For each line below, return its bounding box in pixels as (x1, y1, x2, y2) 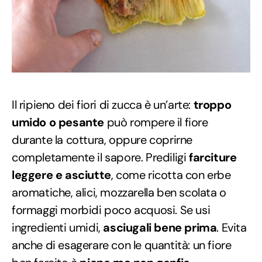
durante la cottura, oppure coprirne (12, 132, 193, 147)
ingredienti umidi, (12, 219, 101, 235)
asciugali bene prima (100, 219, 217, 235)
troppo (191, 96, 232, 112)
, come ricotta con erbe (111, 167, 231, 182)
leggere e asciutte (12, 167, 111, 182)
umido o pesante (12, 114, 104, 130)
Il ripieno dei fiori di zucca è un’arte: (12, 96, 191, 112)
